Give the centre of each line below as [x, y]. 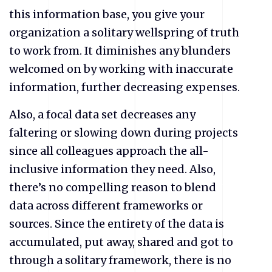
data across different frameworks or [106, 205]
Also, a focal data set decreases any [102, 114]
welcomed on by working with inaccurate [121, 69]
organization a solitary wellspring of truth [124, 32]
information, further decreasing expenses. [124, 87]
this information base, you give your [107, 14]
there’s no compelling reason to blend [113, 187]
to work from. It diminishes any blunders [120, 50]
